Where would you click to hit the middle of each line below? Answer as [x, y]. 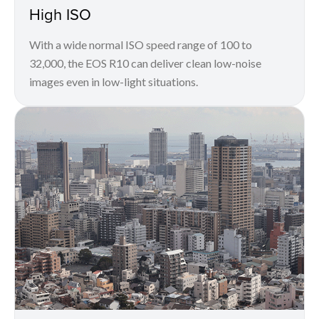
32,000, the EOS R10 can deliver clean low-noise [145, 63]
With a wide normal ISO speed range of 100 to [141, 45]
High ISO [60, 14]
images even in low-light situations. [114, 82]
